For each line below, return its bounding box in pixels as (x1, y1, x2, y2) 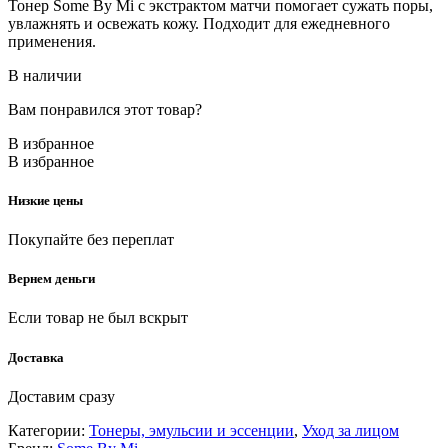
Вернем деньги (8, 271, 95, 287)
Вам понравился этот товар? (8, 100, 202, 118)
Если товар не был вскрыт (8, 309, 188, 327)
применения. (8, 32, 96, 50)
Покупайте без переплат (8, 231, 174, 249)
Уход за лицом (302, 421, 399, 439)
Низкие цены (8, 192, 83, 208)
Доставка (8, 349, 64, 365)
